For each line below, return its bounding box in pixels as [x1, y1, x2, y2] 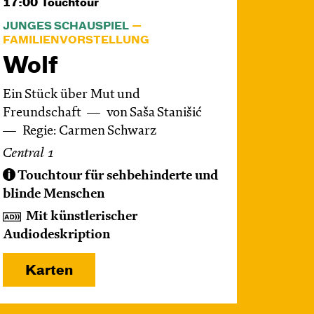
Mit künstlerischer [26, 210, 137, 224]
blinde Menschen [3, 187, 104, 201]
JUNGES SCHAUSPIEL [3, 21, 129, 32]
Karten [25, 264, 73, 278]
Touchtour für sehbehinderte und [18, 169, 218, 183]
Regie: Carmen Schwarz [20, 124, 156, 138]
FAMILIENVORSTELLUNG [3, 35, 149, 46]
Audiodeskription [3, 228, 110, 242]
